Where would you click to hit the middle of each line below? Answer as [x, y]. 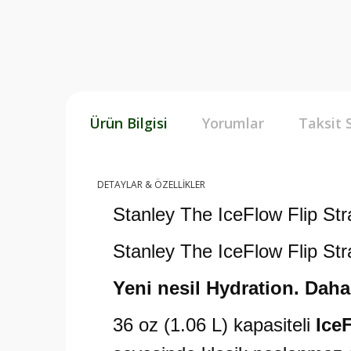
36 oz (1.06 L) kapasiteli [214, 325]
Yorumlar [233, 123]
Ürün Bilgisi [128, 123]
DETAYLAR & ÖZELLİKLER [151, 185]
